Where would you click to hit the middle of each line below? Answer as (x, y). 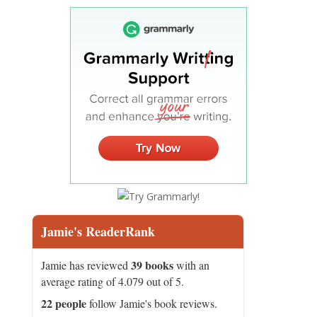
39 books (152, 265)
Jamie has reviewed (86, 265)
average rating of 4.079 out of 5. (112, 281)
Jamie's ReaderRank (98, 231)
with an (191, 265)
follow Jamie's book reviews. (151, 303)
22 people (63, 303)
